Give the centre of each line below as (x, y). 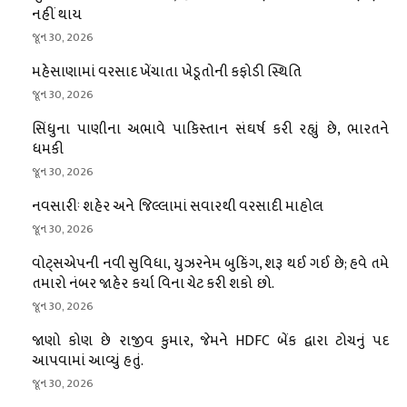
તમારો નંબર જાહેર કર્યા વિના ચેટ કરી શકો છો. (153, 283)
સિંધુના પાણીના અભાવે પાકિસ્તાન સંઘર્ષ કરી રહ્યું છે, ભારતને (210, 129)
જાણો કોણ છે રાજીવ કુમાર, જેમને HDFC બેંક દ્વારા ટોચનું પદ (210, 341)
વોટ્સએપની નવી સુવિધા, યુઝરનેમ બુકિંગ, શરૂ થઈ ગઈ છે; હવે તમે (210, 263)
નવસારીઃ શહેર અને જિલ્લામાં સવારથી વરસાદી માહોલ (178, 206)
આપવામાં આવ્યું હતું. (88, 361)
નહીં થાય (57, 15)
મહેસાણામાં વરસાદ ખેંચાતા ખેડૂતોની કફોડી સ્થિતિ (167, 72)
